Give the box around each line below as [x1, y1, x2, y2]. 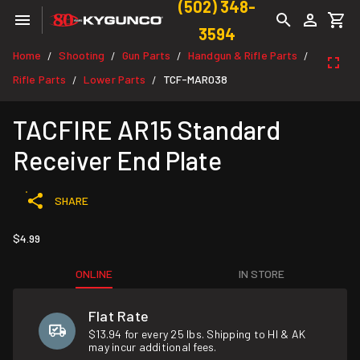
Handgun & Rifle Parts [188, 48, 298, 62]
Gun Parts [122, 48, 171, 62]
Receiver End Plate [13, 145, 222, 175]
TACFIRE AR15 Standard [13, 114, 280, 145]
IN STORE [238, 267, 284, 280]
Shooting [59, 48, 105, 62]
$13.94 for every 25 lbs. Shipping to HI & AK [88, 327, 306, 341]
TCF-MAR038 [163, 72, 228, 86]
